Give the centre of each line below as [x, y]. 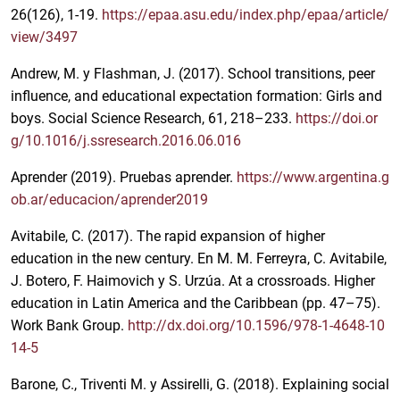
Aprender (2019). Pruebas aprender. [124, 178]
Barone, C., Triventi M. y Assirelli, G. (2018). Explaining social [200, 385]
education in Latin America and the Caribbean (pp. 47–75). [196, 304]
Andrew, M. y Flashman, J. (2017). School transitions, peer [193, 74]
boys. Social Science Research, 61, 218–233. [153, 119]
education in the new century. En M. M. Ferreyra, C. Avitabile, [199, 259]
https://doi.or [337, 119]
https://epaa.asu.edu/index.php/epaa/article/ [246, 15]
